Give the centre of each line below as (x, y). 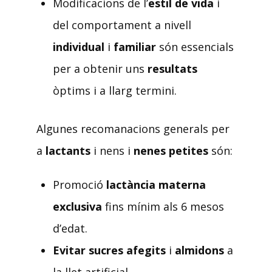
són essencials (196, 46)
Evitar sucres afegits (109, 250)
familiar (136, 46)
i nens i (114, 150)
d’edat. (70, 228)
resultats (172, 68)
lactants (70, 150)
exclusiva (77, 206)
